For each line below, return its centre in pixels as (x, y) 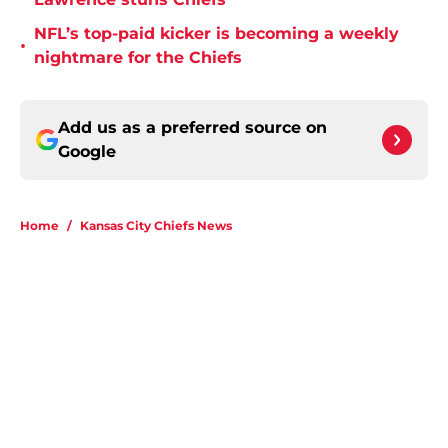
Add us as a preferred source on (192, 128)
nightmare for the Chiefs (138, 58)
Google (87, 152)
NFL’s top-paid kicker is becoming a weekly (216, 34)
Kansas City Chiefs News (156, 226)
